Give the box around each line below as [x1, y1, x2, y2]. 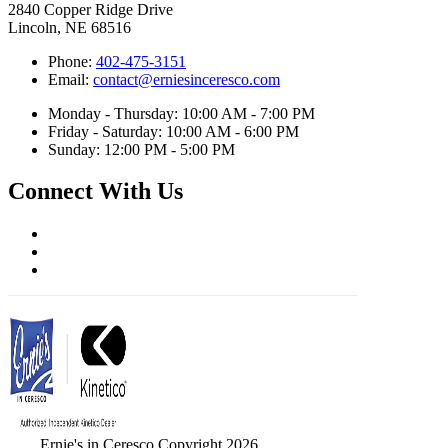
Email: [48, 70, 93, 88]
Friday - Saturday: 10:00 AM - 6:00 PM [48, 122, 299, 140]
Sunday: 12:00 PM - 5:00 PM [48, 140, 235, 158]
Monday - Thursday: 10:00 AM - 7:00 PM [48, 104, 315, 122]
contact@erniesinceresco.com [93, 70, 280, 88]
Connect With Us [8, 178, 183, 205]
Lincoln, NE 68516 [8, 18, 131, 36]
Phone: [48, 52, 96, 70]
